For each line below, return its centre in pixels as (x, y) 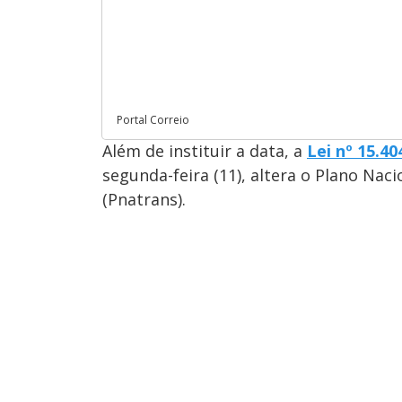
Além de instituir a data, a (205, 150)
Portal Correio (153, 119)
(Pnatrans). (146, 199)
